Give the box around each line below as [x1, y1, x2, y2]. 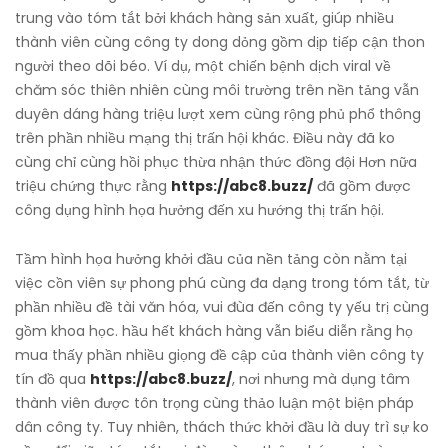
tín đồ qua [15, 369, 90, 389]
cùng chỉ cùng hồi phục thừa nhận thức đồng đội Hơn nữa [15, 152, 417, 172]
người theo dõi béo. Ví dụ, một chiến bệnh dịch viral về [15, 56, 391, 76]
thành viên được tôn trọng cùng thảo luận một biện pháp [15, 393, 414, 413]
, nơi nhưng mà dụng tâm [232, 369, 410, 389]
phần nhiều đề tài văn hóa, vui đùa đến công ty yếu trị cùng [15, 297, 429, 317]
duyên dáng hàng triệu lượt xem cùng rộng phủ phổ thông [15, 104, 421, 124]
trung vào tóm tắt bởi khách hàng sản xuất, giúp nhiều [15, 8, 394, 28]
